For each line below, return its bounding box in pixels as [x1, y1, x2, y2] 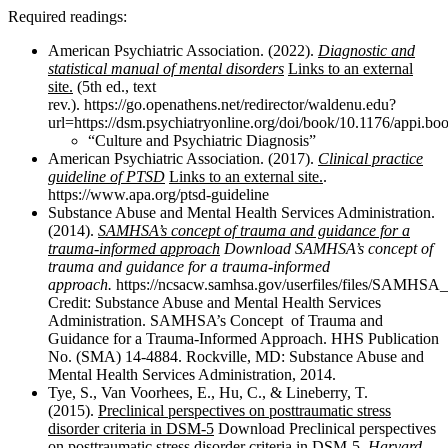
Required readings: [8, 8, 127, 26]
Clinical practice [318, 150, 423, 168]
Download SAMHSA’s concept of [224, 240, 433, 258]
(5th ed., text [73, 78, 156, 96]
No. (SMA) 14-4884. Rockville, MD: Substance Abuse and [48, 348, 424, 366]
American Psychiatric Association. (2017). [48, 150, 318, 168]
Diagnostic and [318, 42, 415, 60]
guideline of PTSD [48, 168, 165, 186]
